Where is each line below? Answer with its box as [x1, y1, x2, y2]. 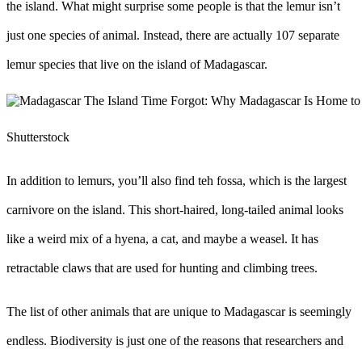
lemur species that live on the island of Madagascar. [6, 57, 267, 71]
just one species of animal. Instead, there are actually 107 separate [6, 27, 339, 42]
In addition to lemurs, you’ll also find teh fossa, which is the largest [6, 173, 347, 187]
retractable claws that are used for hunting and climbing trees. [6, 260, 318, 275]
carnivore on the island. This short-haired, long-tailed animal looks [6, 202, 343, 217]
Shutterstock [6, 129, 69, 144]
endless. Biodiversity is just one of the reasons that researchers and [6, 333, 343, 347]
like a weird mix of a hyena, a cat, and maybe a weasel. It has [6, 231, 318, 246]
